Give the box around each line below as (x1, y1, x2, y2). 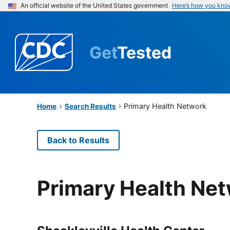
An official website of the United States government (21, 2, 168, 9)
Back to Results (47, 135, 109, 145)
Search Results (64, 102, 116, 110)
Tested (117, 42, 171, 63)
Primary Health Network (124, 101, 207, 110)
